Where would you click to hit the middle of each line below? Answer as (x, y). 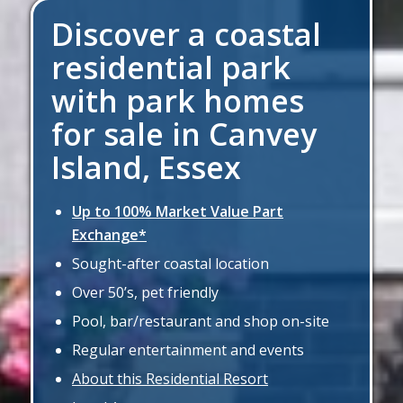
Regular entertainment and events (188, 350)
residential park (171, 67)
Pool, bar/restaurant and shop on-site (201, 321)
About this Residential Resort (170, 379)
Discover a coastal (186, 34)
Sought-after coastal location (170, 264)
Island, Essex (146, 167)
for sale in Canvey (184, 134)
